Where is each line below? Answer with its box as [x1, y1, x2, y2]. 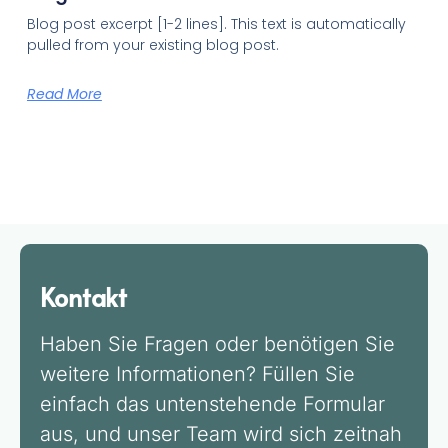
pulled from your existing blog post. [26, 35, 279, 56]
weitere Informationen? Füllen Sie [40, 361, 355, 386]
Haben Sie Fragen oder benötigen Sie [40, 331, 395, 356]
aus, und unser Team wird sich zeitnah [40, 421, 402, 446]
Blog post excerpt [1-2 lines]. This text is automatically [26, 14, 406, 35]
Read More [26, 84, 102, 105]
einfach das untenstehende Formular [40, 391, 385, 416]
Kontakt [40, 278, 127, 314]
